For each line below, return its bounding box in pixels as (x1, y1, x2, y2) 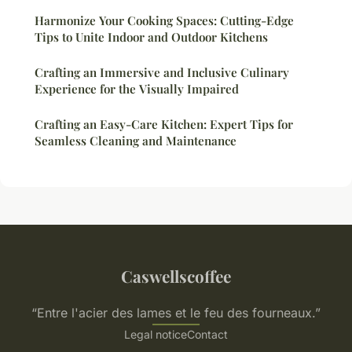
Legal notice (124, 328, 187, 342)
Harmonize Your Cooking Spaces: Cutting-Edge (35, 13, 294, 29)
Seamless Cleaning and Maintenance (35, 133, 236, 149)
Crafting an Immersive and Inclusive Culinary (35, 64, 289, 81)
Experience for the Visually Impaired (35, 81, 239, 97)
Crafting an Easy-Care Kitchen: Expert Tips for (35, 116, 293, 133)
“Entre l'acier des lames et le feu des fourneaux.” (31, 305, 321, 321)
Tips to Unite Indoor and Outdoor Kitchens (35, 29, 268, 46)
